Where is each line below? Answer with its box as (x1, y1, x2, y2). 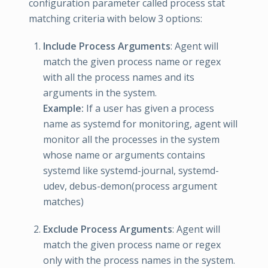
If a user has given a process (84, 101, 214, 115)
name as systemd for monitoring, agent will (43, 117, 237, 130)
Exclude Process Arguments (43, 222, 172, 236)
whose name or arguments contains (43, 148, 205, 162)
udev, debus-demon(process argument (43, 179, 217, 193)
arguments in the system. (43, 86, 157, 99)
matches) (43, 194, 84, 208)
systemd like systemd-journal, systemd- (43, 163, 219, 177)
